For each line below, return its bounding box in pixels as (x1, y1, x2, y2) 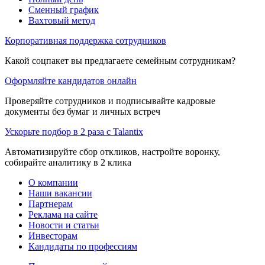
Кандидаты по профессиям (28, 241, 137, 251)
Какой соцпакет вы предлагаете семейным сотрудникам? (5, 55, 235, 66)
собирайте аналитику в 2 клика (5, 157, 131, 167)
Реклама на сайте (28, 209, 98, 219)
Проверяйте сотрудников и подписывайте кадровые (5, 95, 215, 106)
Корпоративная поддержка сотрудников (5, 35, 166, 46)
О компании (28, 177, 78, 188)
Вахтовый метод (28, 15, 95, 25)
